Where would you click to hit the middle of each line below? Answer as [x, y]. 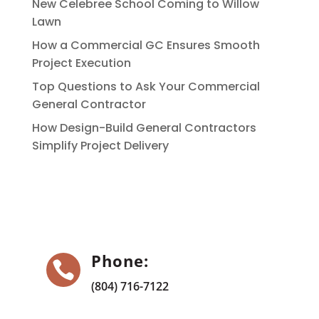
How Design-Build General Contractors [144, 127]
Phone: [120, 260]
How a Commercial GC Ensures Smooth [146, 45]
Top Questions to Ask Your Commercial [146, 86]
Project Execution [81, 63]
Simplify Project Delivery [100, 145]
